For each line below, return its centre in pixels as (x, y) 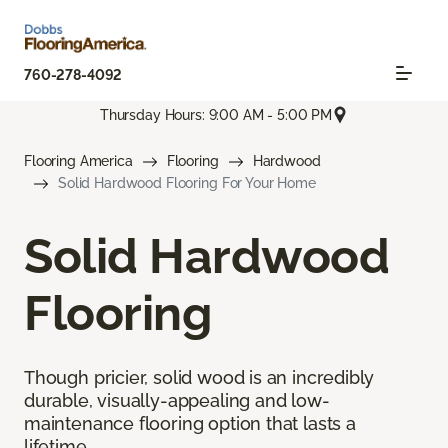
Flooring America (78, 161)
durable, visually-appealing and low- (177, 401)
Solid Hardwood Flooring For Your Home (187, 183)
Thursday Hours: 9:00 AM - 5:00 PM (216, 114)
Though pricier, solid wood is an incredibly (199, 378)
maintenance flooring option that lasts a (190, 424)
